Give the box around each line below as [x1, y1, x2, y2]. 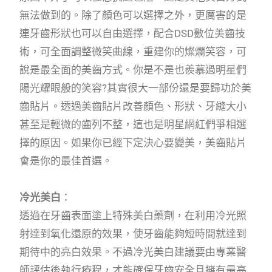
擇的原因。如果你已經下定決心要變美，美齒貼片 [19, 137, 247, 149]
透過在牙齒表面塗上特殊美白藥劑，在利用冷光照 [19, 209, 247, 222]
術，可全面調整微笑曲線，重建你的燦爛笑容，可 [19, 46, 247, 58]
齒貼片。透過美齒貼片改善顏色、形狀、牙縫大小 [19, 100, 247, 113]
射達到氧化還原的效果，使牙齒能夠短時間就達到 [19, 228, 247, 240]
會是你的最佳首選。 [19, 155, 113, 168]
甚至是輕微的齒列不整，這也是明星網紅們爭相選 [19, 118, 247, 131]
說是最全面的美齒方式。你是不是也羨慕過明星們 [19, 64, 247, 76]
